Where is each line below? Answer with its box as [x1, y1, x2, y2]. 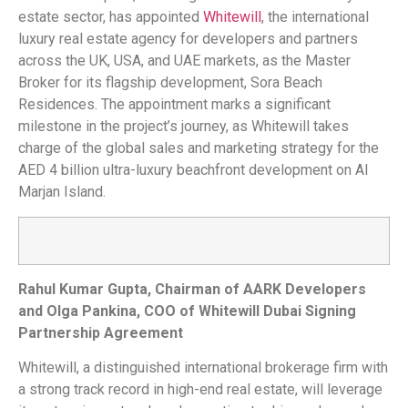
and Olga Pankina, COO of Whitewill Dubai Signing [18, 301, 356, 320]
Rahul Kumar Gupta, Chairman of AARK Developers [18, 280, 366, 298]
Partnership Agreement [18, 323, 183, 342]
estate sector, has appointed [18, 8, 203, 26]
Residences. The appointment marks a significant [18, 96, 331, 114]
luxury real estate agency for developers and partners [18, 30, 358, 48]
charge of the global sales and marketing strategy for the [18, 139, 379, 158]
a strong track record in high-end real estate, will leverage [18, 381, 382, 399]
